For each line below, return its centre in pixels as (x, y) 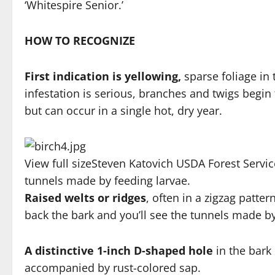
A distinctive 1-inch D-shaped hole (119, 251)
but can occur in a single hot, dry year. (123, 111)
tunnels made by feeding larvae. (107, 181)
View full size (58, 164)
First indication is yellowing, (103, 76)
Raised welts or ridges (85, 198)
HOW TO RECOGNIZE (80, 41)
